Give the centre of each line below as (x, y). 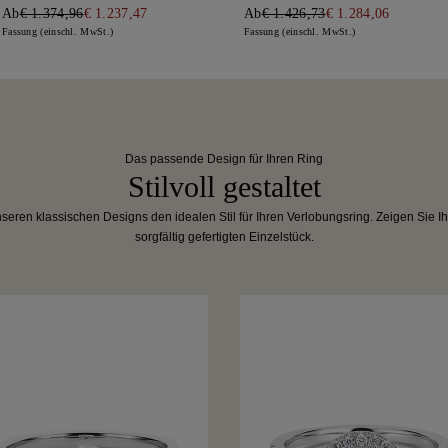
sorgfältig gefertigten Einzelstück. (224, 237)
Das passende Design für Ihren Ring (224, 159)
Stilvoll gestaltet (224, 187)
